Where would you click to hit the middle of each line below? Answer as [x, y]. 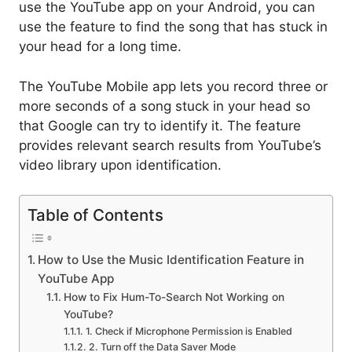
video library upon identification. [120, 165]
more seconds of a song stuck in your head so [165, 106]
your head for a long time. [100, 47]
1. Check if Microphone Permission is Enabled [189, 332]
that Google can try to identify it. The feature [160, 125]
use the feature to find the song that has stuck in [173, 27]
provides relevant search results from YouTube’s [170, 145]
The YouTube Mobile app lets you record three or [173, 86]
